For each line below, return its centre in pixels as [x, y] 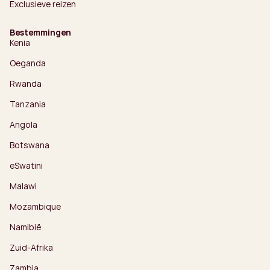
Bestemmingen [40, 32]
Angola [24, 124]
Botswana [30, 145]
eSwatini [26, 165]
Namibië [25, 227]
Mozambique [35, 206]
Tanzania [28, 104]
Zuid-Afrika [31, 247]
